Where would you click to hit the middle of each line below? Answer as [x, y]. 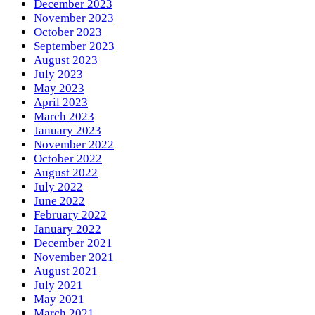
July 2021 [58, 285]
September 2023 [74, 46]
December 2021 [73, 243]
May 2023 [59, 89]
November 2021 [74, 257]
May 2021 [59, 300]
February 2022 [70, 215]
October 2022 [68, 159]
